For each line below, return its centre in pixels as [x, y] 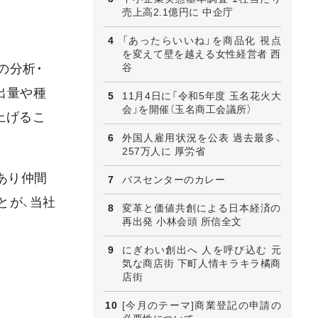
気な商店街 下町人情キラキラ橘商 [202, 263]
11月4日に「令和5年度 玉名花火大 [202, 95]
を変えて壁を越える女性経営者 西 [202, 54]
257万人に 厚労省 [164, 151]
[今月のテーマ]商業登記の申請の [202, 305]
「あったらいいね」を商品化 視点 [202, 40]
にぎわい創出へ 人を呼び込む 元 [202, 250]
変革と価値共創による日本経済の [202, 208]
